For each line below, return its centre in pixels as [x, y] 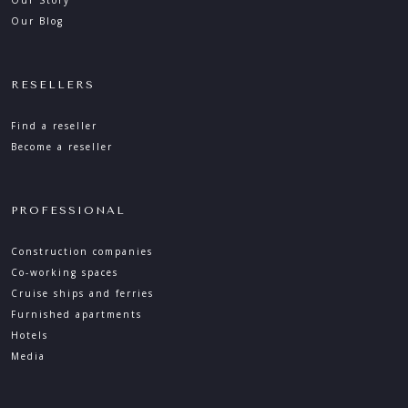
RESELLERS [53, 85]
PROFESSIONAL [68, 211]
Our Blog [37, 21]
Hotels [30, 336]
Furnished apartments [76, 315]
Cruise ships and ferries [82, 294]
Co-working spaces [65, 273]
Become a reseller [62, 147]
